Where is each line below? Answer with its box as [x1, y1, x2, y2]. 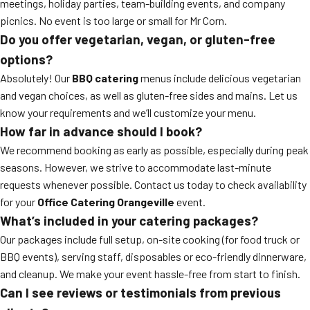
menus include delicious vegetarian [138, 71, 301, 84]
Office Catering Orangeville [37, 195, 174, 208]
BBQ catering [72, 71, 138, 84]
